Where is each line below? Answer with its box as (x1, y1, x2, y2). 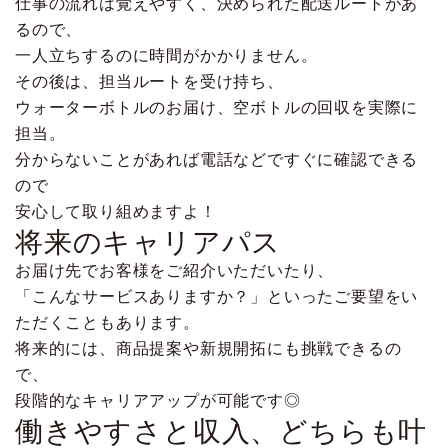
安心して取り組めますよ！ (15, 199, 217, 222)
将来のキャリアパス (15, 220, 282, 260)
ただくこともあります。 (15, 310, 200, 333)
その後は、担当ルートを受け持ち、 (15, 69, 284, 92)
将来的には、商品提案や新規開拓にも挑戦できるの (15, 336, 402, 359)
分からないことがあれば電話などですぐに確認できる (15, 147, 419, 170)
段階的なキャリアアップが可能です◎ (15, 388, 301, 411)
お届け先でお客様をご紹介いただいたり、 (15, 258, 335, 281)
